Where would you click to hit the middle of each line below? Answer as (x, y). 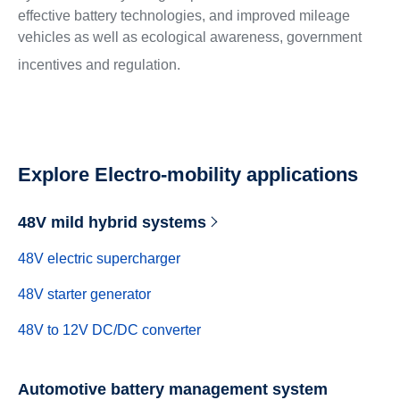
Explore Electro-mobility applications (187, 175)
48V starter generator (84, 294)
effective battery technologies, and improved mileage (183, 16)
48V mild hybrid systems (112, 222)
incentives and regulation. (99, 65)
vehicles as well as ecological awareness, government (189, 37)
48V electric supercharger (99, 258)
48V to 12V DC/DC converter (109, 330)
